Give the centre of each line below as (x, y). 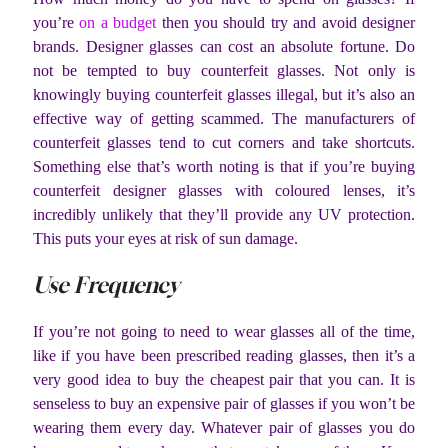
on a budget (118, 22)
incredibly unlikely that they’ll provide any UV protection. (224, 214)
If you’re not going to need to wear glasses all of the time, (224, 332)
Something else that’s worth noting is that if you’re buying (224, 166)
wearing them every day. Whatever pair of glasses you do (224, 428)
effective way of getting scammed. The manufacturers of (224, 118)
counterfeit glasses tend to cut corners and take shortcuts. (224, 142)
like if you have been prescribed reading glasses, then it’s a (224, 356)
